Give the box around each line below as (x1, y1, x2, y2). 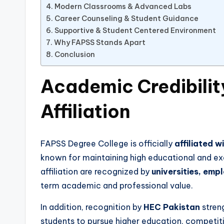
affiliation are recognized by (40, 166, 151, 177)
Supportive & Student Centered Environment (54, 26, 216, 35)
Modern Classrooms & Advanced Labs (54, 2, 191, 11)
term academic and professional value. (40, 180, 193, 191)
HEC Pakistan (143, 202, 200, 212)
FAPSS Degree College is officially (40, 138, 174, 149)
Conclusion (54, 50, 95, 59)
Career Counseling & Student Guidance (54, 14, 198, 23)
